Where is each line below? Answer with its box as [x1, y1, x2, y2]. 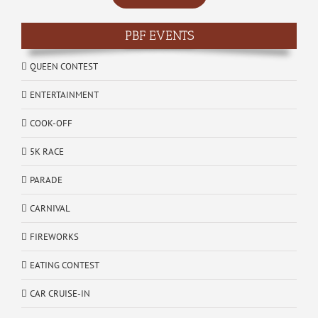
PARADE [30, 174, 62, 187]
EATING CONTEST [30, 259, 99, 272]
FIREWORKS [30, 231, 79, 243]
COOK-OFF [30, 117, 72, 130]
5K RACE [30, 146, 64, 158]
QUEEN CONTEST [30, 60, 98, 73]
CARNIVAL [30, 202, 70, 215]
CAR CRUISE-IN [30, 287, 90, 300]
